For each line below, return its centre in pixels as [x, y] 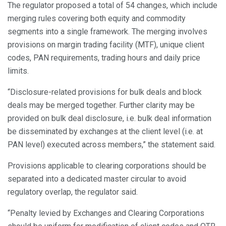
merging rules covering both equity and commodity [97, 18]
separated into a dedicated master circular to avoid [97, 179]
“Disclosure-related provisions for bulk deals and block [105, 92]
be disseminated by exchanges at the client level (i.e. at [105, 131]
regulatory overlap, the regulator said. [73, 192]
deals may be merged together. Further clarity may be [101, 105]
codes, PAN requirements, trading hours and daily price [104, 58]
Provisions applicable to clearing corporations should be [107, 165]
